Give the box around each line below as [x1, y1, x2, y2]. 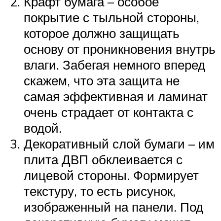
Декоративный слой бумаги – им [24, 135, 215, 151]
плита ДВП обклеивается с [24, 151, 183, 167]
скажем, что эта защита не [24, 72, 180, 88]
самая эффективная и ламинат [24, 88, 208, 104]
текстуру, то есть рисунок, [24, 183, 176, 199]
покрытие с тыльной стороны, [24, 9, 199, 25]
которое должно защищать [24, 25, 180, 41]
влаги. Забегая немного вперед [24, 56, 205, 73]
